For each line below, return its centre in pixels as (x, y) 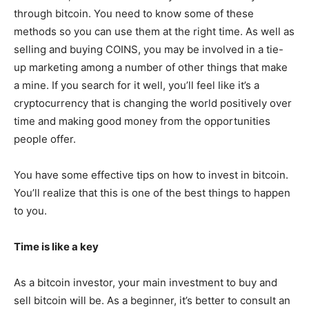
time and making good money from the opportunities (142, 121)
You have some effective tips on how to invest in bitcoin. (151, 175)
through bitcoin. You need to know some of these (134, 13)
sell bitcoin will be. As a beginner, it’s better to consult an (152, 300)
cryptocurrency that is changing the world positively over (153, 103)
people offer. (45, 139)
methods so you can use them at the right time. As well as (154, 31)
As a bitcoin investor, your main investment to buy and (146, 282)
